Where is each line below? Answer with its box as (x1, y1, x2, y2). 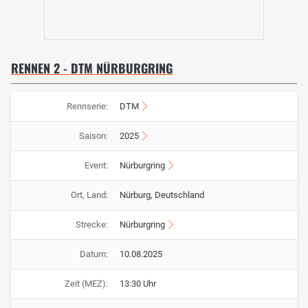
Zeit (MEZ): (64, 278, 108, 289)
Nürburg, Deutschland (120, 190, 204, 201)
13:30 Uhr (120, 278, 156, 289)
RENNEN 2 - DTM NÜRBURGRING (11, 59, 173, 78)
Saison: (78, 131, 108, 142)
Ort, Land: (70, 190, 108, 201)
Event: (84, 160, 108, 171)
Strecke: (75, 219, 108, 230)
